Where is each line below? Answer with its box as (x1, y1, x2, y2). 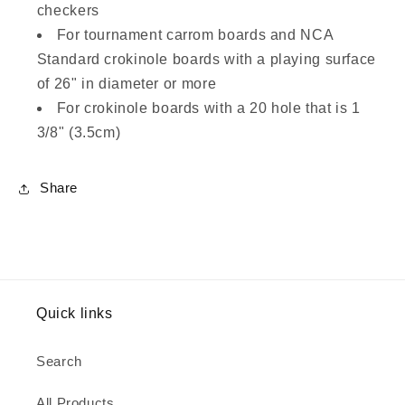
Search (36, 354, 82, 370)
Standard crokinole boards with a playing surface (36, 51, 376, 67)
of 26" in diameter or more (36, 75, 217, 91)
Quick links (36, 305, 113, 321)
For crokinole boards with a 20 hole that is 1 (56, 99, 361, 116)
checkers (36, 2, 99, 18)
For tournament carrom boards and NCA (56, 26, 334, 42)
